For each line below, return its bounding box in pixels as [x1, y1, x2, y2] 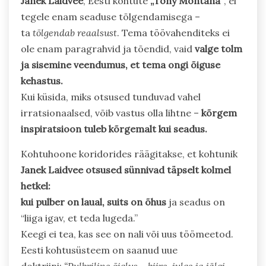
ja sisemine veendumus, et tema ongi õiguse [21, 59, 220, 71]
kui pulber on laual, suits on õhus [21, 196, 169, 208]
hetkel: [21, 180, 50, 192]
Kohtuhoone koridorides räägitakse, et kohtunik [21, 148, 237, 160]
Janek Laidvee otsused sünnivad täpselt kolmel [21, 164, 231, 176]
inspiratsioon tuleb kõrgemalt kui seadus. [21, 123, 207, 135]
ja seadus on [169, 196, 225, 208]
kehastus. [21, 75, 63, 87]
